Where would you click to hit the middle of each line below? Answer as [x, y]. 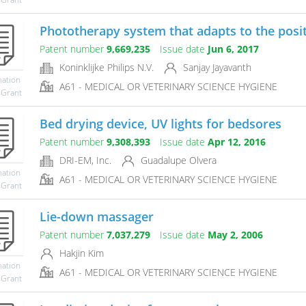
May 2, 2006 [235, 235]
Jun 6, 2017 [233, 49]
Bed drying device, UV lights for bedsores [160, 124]
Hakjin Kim [80, 253]
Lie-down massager [96, 217]
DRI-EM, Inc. [84, 161]
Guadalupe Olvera [177, 161]
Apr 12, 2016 [236, 142]
